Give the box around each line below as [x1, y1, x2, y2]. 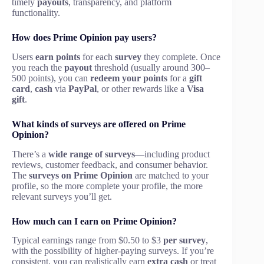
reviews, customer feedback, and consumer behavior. [12, 159, 208, 170]
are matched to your [133, 170, 209, 180]
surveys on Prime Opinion [29, 170, 133, 180]
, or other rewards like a [97, 83, 187, 94]
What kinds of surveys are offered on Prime [12, 118, 186, 129]
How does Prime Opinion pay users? [12, 32, 157, 42]
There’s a [12, 148, 48, 159]
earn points [35, 51, 80, 62]
